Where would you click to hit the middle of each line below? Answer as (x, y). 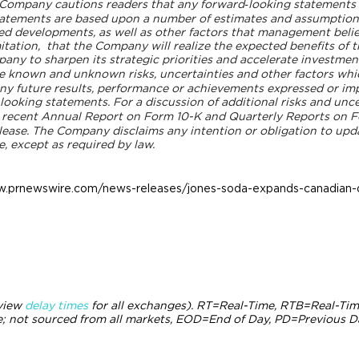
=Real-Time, (245, 306)
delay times (56, 306)
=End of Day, (237, 319)
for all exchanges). (142, 306)
